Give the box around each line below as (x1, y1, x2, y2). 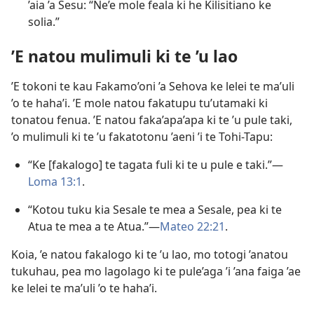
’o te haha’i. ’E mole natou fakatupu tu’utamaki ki (11, 95, 268, 111)
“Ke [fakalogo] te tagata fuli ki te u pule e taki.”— (28, 157, 283, 173)
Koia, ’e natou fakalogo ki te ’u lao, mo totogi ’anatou (11, 247, 288, 263)
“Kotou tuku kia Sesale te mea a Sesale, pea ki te (28, 202, 282, 218)
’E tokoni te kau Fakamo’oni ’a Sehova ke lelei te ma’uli (11, 78, 294, 95)
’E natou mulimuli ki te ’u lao (11, 45, 238, 68)
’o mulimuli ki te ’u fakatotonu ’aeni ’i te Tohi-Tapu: (11, 129, 273, 145)
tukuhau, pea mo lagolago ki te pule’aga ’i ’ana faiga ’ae (11, 264, 301, 280)
